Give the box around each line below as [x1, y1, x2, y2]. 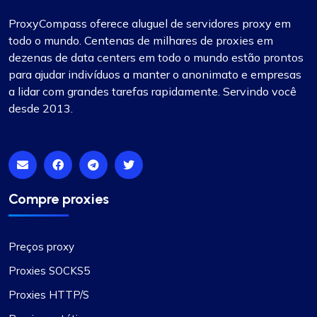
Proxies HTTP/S [8, 287, 89, 301]
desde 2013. [8, 100, 73, 115]
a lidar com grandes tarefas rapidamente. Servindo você [8, 83, 296, 98]
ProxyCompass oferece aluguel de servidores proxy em [8, 16, 291, 30]
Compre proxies [8, 190, 109, 207]
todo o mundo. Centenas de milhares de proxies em [8, 33, 273, 47]
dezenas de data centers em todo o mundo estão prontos [8, 50, 304, 64]
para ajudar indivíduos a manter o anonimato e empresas [8, 67, 301, 81]
